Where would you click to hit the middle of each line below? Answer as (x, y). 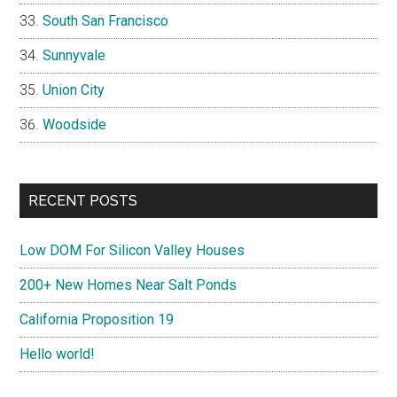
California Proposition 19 (97, 320)
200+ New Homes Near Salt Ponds (128, 285)
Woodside (75, 125)
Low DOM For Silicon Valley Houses (132, 251)
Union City (74, 90)
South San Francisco (106, 21)
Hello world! (58, 354)
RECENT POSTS (83, 201)
